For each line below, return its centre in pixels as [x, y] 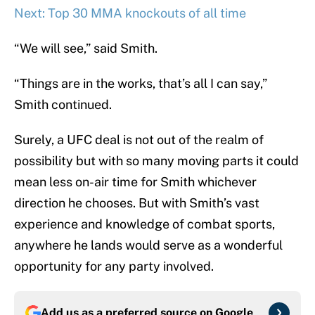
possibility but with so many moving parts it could [156, 161]
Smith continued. [63, 105]
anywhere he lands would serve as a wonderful [148, 245]
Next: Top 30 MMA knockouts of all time [130, 13]
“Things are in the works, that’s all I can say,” [141, 84]
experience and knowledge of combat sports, [144, 224]
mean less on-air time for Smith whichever [135, 182]
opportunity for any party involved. [114, 266]
